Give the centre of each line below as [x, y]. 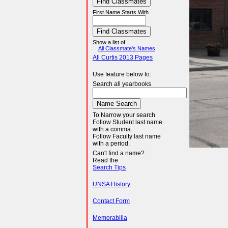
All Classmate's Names [127, 48]
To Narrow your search [124, 115]
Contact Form [111, 201]
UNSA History [111, 184]
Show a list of [109, 42]
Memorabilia [110, 218]
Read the [105, 160]
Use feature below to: [122, 74]
